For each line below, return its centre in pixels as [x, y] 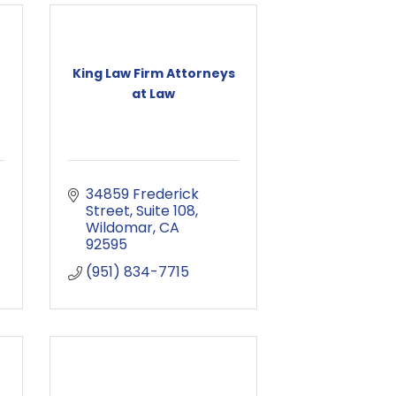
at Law [153, 93]
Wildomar [119, 228]
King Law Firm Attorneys [153, 73]
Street [108, 211]
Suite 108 [166, 211]
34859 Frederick [142, 194]
